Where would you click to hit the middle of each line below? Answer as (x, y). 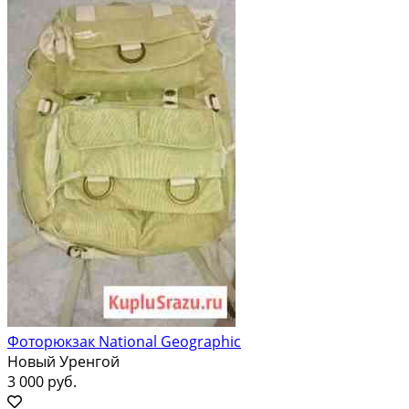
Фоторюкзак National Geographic (124, 341)
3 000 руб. (42, 381)
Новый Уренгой (63, 361)
